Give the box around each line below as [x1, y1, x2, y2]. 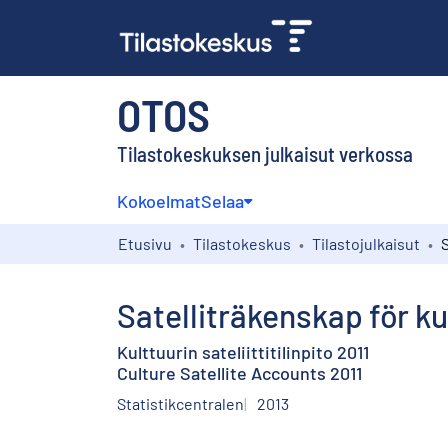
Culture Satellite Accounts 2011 [117, 361, 362, 384]
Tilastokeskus [193, 233, 291, 253]
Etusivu [118, 233, 172, 253]
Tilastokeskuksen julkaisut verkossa [117, 140, 413, 166]
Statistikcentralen [117, 393, 244, 413]
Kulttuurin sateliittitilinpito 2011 [117, 340, 369, 363]
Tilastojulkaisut [312, 233, 420, 253]
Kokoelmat [117, 189, 201, 212]
